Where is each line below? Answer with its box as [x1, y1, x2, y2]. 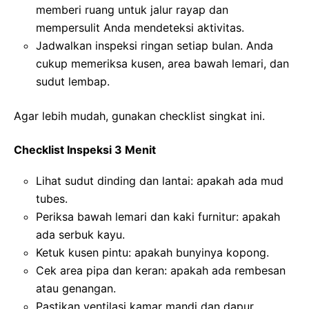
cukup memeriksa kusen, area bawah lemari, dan [36, 56, 289, 70]
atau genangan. [36, 281, 116, 295]
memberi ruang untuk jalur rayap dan [36, 2, 228, 17]
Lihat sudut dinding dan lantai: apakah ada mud [36, 173, 283, 188]
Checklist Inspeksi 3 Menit [14, 142, 156, 157]
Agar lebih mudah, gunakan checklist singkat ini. [14, 108, 265, 123]
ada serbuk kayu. [36, 227, 125, 241]
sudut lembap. [36, 74, 110, 88]
